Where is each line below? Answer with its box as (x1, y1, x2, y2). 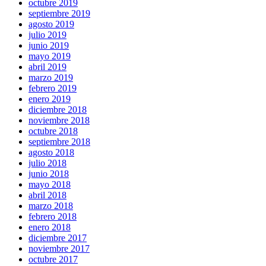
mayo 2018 (28, 179, 71, 189)
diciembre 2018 (28, 104, 87, 115)
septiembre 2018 (28, 136, 90, 147)
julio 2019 (28, 29, 66, 40)
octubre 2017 (28, 254, 78, 264)
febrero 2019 (28, 83, 77, 93)
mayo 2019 (28, 50, 71, 61)
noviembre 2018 (28, 115, 90, 125)
